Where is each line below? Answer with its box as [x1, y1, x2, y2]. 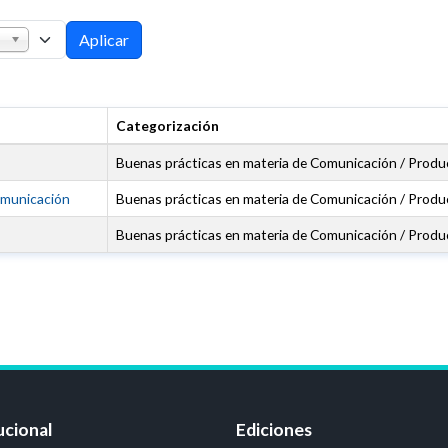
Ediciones [236, 419, 312, 440]
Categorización [116, 117, 219, 134]
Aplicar [79, 30, 129, 49]
